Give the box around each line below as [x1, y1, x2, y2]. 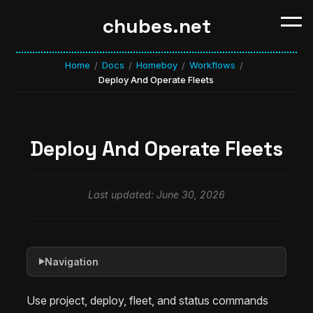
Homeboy [136, 59, 178, 71]
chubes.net [102, 13, 211, 38]
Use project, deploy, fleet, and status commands [27, 293, 268, 307]
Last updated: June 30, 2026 [88, 188, 225, 201]
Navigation [45, 255, 99, 268]
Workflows [189, 59, 236, 71]
